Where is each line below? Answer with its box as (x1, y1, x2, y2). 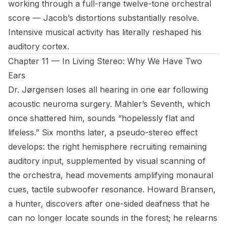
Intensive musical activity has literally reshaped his (8, 27, 202, 37)
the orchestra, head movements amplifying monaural (8, 170, 213, 180)
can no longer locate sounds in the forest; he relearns (8, 213, 217, 223)
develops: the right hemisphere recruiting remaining (8, 141, 207, 152)
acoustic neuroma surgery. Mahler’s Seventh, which (8, 99, 210, 109)
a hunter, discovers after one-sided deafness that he (8, 198, 210, 209)
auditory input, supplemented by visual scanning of (8, 156, 206, 166)
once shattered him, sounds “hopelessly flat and (8, 113, 194, 123)
